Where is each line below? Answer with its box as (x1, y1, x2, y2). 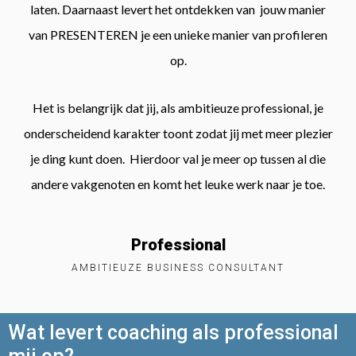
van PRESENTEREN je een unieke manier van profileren (29, 27, 327, 43)
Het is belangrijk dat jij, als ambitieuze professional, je (33, 100, 323, 116)
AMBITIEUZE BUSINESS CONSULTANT (72, 262, 284, 274)
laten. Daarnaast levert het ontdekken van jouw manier (30, 2, 326, 17)
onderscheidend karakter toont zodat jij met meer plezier (23, 126, 333, 141)
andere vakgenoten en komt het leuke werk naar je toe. (31, 176, 325, 192)
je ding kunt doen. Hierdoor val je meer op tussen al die (30, 151, 326, 167)
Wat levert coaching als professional (8, 321, 339, 345)
